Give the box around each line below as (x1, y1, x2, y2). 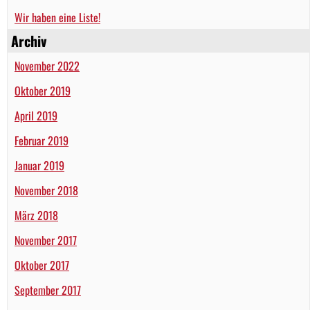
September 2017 (15, 281, 81, 298)
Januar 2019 (15, 156, 64, 174)
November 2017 (15, 231, 77, 248)
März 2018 (15, 206, 58, 224)
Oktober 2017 (15, 256, 69, 273)
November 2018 (15, 181, 78, 199)
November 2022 (15, 57, 80, 74)
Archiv (11, 30, 46, 51)
